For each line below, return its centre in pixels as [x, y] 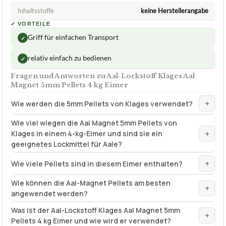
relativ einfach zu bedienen [70, 58]
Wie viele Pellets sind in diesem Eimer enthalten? [97, 163]
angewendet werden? [49, 194]
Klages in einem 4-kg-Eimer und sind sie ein [87, 134]
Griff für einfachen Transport [73, 38]
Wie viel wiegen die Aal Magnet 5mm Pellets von [94, 123]
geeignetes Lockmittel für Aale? [67, 144]
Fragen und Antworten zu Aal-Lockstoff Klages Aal [103, 76]
